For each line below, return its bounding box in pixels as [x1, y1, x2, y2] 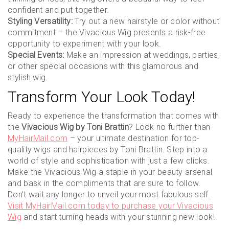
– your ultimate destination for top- [67, 133, 200, 143]
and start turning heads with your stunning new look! [21, 212, 215, 222]
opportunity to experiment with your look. [8, 39, 162, 49]
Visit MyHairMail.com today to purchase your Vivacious [8, 201, 213, 211]
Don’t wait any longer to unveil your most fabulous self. [8, 190, 211, 199]
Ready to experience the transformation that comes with [8, 111, 219, 121]
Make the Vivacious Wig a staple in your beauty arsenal [8, 167, 213, 177]
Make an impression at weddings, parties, [64, 50, 220, 60]
